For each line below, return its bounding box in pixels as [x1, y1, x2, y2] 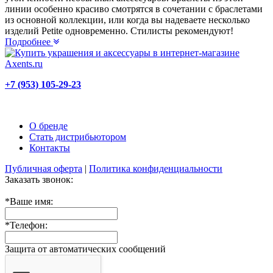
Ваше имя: [10, 196, 53, 207]
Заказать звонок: [5, 174, 73, 185]
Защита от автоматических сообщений [5, 243, 166, 254]
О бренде [29, 120, 68, 131]
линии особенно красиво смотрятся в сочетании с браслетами [5, 3, 263, 14]
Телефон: [10, 219, 48, 230]
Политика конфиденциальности [89, 163, 222, 174]
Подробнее [5, 36, 53, 47]
